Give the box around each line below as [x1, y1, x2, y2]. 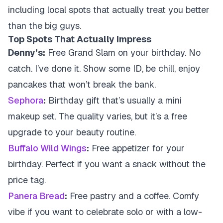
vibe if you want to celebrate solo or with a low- [8, 206, 202, 218]
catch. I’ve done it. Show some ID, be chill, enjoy [8, 63, 200, 74]
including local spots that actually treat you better [8, 4, 210, 15]
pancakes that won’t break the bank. [8, 79, 156, 90]
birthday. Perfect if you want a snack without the [8, 158, 206, 170]
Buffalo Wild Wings [8, 142, 87, 154]
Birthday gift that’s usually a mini [46, 95, 182, 106]
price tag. [8, 174, 46, 186]
